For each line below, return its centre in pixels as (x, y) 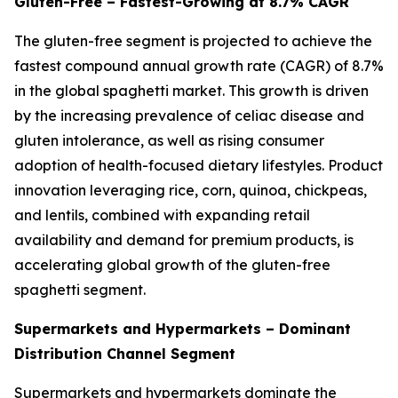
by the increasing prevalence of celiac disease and (189, 116)
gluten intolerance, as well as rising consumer (169, 141)
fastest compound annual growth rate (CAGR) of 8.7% (199, 66)
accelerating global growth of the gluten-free (172, 265)
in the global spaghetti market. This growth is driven (191, 91)
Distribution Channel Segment (125, 354)
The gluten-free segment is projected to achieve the (193, 41)
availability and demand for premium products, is (184, 240)
